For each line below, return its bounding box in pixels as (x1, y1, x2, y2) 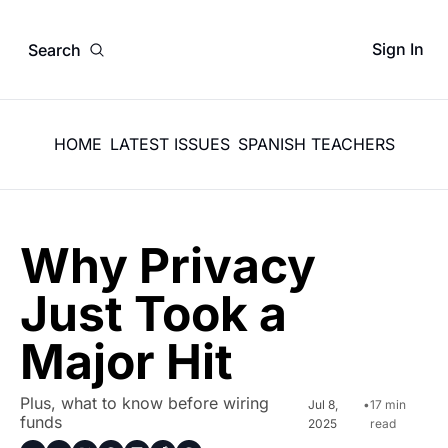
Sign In (372, 39, 424, 59)
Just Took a (20, 284, 287, 343)
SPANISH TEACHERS (237, 134, 395, 154)
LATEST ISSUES (109, 134, 230, 154)
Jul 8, (308, 397, 338, 412)
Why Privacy (20, 236, 316, 295)
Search (28, 39, 81, 60)
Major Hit (20, 332, 233, 391)
